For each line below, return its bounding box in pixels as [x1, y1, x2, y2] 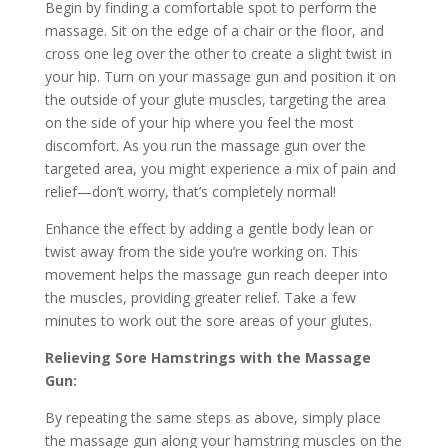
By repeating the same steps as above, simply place [44, 407, 381, 427]
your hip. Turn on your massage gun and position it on [44, 66, 396, 86]
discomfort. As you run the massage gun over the [44, 135, 366, 155]
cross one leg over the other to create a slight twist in [44, 43, 392, 63]
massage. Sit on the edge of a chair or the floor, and [44, 20, 384, 40]
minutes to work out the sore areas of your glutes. [44, 310, 372, 330]
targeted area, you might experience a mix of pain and [44, 158, 396, 178]
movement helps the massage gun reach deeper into [44, 264, 388, 284]
